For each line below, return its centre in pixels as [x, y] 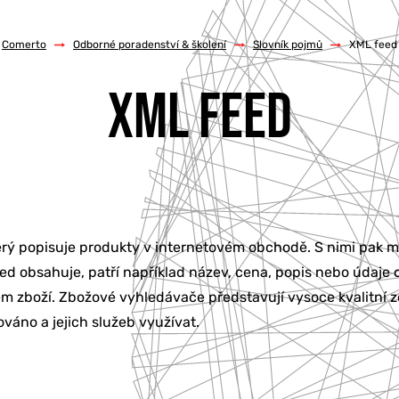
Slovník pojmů [288, 45]
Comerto [24, 45]
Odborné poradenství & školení [150, 45]
